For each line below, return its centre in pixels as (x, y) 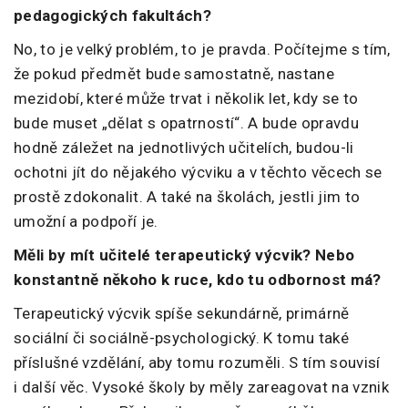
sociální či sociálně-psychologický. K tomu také (181, 338)
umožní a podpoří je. (86, 222)
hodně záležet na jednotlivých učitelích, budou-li (184, 148)
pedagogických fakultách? (113, 16)
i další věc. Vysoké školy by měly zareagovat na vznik (202, 388)
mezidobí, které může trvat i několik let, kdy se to (186, 99)
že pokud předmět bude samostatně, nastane (174, 74)
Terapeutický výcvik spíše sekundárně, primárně (182, 314)
